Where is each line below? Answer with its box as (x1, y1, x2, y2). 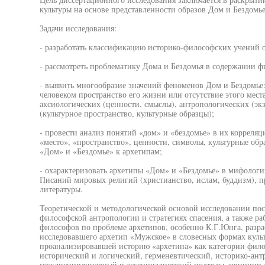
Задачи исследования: (39, 22, 117, 34)
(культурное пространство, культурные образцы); (39, 108, 214, 119)
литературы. (39, 183, 83, 195)
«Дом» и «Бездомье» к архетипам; (39, 146, 162, 157)
